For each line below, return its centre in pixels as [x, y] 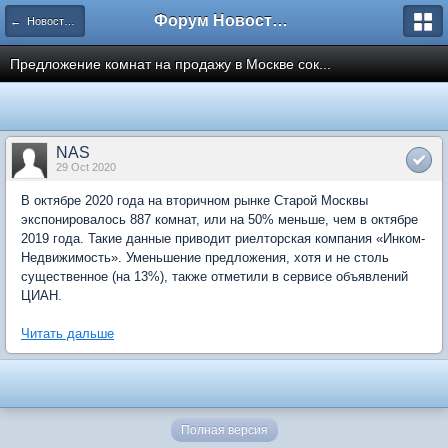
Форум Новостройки [280, 20]
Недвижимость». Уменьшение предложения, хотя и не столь [205, 257]
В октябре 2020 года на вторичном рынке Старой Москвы [194, 200]
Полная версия [224, 430]
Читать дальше [67, 333]
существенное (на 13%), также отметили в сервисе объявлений [214, 276]
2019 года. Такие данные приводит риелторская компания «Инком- [223, 238]
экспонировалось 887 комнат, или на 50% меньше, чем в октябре [219, 219]
